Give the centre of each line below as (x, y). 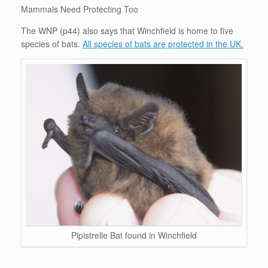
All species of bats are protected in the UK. (163, 44)
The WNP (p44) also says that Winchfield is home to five (127, 31)
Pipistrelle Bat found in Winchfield (134, 235)
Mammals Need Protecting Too (80, 9)
